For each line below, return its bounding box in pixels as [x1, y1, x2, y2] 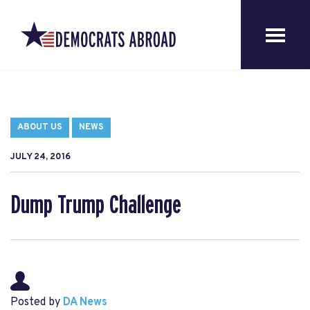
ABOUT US [17, 122, 62, 133]
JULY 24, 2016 [10, 152, 71, 163]
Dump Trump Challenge [10, 192, 181, 219]
